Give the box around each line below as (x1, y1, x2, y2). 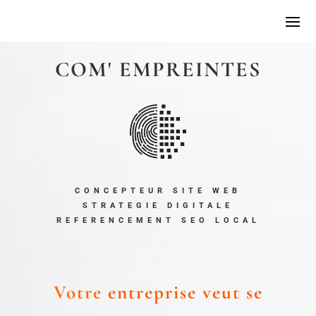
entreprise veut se (107, 280, 263, 304)
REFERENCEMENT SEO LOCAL (56, 215, 260, 225)
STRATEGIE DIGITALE (83, 200, 233, 210)
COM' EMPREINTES (55, 56, 261, 83)
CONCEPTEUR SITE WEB (75, 186, 241, 195)
